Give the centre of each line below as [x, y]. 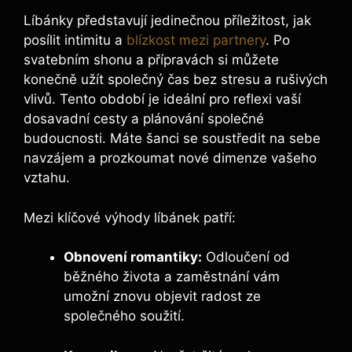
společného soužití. [124, 316]
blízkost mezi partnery [196, 40]
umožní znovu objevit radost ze [162, 297]
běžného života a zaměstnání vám [172, 277]
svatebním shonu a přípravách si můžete [151, 60]
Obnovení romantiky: [133, 257]
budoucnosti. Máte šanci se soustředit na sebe [172, 139]
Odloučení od [246, 257]
